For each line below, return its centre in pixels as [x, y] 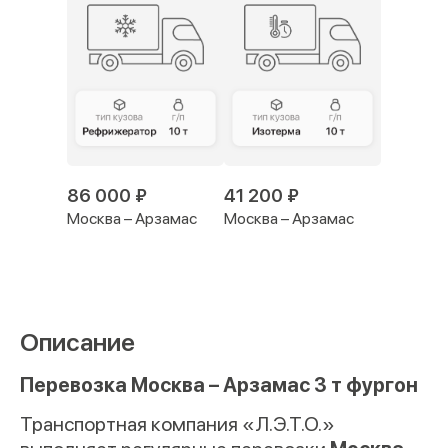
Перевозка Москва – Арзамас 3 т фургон [219, 384]
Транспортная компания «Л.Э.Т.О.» [177, 423]
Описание [77, 342]
